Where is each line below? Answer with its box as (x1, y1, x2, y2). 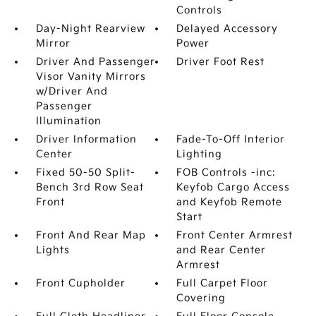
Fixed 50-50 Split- (35, 166, 135, 178)
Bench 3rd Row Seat (35, 181, 144, 193)
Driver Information (35, 133, 137, 145)
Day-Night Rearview (35, 23, 145, 35)
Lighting (176, 148, 223, 160)
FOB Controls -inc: (176, 166, 276, 178)
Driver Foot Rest (176, 56, 265, 68)
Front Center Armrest (176, 229, 293, 241)
